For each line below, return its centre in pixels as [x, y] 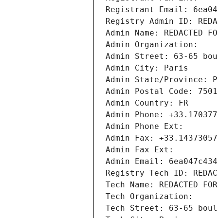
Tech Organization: [152, 197]
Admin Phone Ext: [145, 127]
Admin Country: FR [147, 103]
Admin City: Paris [147, 68]
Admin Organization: [154, 45]
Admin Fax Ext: [140, 150]
